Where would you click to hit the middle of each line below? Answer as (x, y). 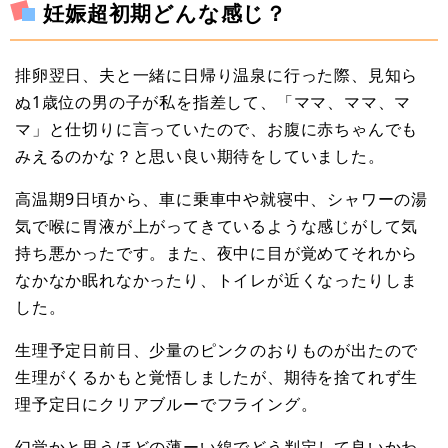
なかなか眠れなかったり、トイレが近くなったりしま (217, 280)
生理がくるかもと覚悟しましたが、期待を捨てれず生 (217, 377)
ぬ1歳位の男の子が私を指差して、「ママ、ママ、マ (213, 102)
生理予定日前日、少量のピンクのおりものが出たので (217, 350)
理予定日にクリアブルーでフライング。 (166, 404)
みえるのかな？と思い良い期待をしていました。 (200, 156)
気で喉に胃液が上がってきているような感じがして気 (217, 226)
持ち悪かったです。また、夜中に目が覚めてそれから (217, 253)
